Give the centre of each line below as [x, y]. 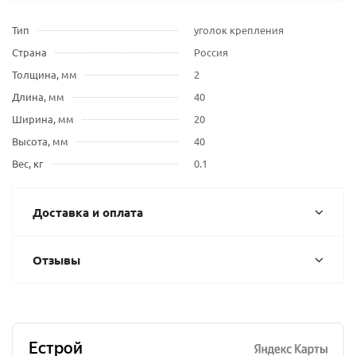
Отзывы [56, 260]
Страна [29, 52]
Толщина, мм [44, 74]
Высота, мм [40, 141]
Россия [211, 52]
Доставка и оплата [88, 212]
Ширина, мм [43, 119]
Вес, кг [27, 163]
